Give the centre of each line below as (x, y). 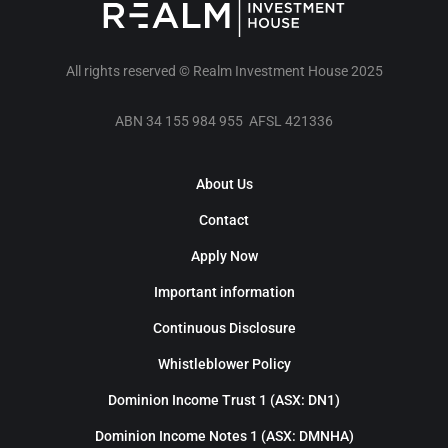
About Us (224, 184)
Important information (224, 292)
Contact (224, 220)
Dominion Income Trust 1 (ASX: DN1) (224, 400)
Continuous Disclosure (224, 328)
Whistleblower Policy (224, 364)
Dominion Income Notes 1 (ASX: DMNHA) (224, 436)
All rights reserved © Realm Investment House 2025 (224, 70)
